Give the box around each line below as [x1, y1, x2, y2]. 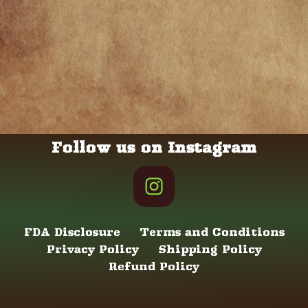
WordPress [179, 287, 250, 300]
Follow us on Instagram [52, 139, 256, 156]
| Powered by [89, 287, 180, 300]
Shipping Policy [157, 243, 262, 256]
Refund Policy [109, 260, 199, 273]
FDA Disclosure [23, 225, 120, 239]
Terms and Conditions [139, 225, 285, 239]
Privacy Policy [46, 243, 139, 256]
